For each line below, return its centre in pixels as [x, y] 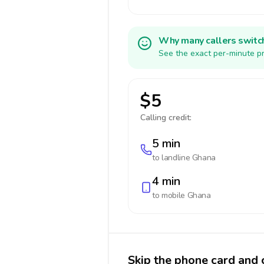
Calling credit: [166, 118]
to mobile [170, 195]
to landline [172, 158]
